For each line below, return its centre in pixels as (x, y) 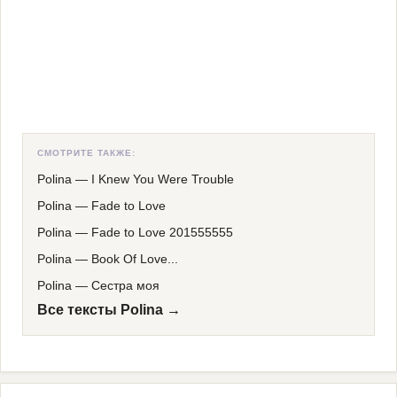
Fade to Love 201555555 (162, 232)
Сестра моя (125, 285)
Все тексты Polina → (109, 310)
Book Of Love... (135, 259)
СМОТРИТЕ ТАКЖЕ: (86, 153)
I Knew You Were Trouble (163, 179)
